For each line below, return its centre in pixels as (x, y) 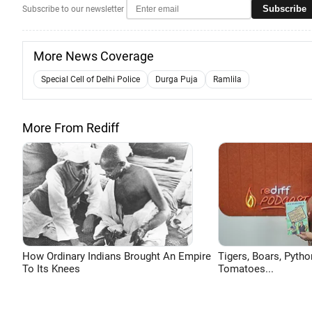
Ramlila (227, 79)
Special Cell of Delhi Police (91, 79)
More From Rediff (71, 128)
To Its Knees (51, 269)
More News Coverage (94, 56)
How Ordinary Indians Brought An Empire (117, 256)
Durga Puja (177, 79)
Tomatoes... (245, 269)
